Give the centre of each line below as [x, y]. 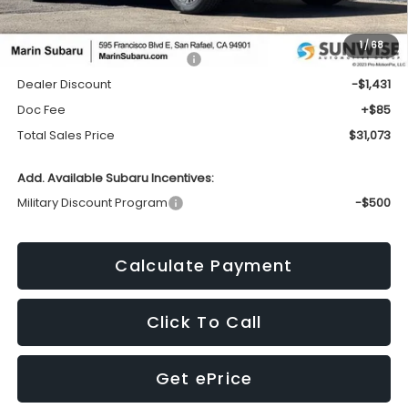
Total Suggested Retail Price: [101, 58]
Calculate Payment [204, 265]
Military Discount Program [92, 202]
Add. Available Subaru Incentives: [115, 178]
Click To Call [204, 321]
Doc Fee [41, 109]
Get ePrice [204, 378]
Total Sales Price [66, 135]
